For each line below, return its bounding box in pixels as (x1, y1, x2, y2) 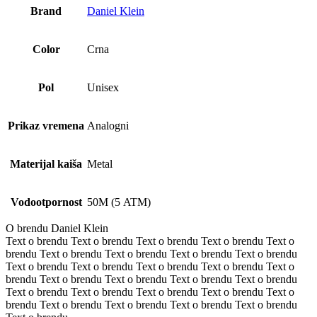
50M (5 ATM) (87, 195, 151, 208)
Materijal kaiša (10, 157, 82, 170)
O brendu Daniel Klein (6, 221, 108, 234)
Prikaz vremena (8, 119, 84, 132)
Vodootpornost (10, 195, 82, 208)
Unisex (87, 81, 119, 93)
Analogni (87, 119, 129, 132)
